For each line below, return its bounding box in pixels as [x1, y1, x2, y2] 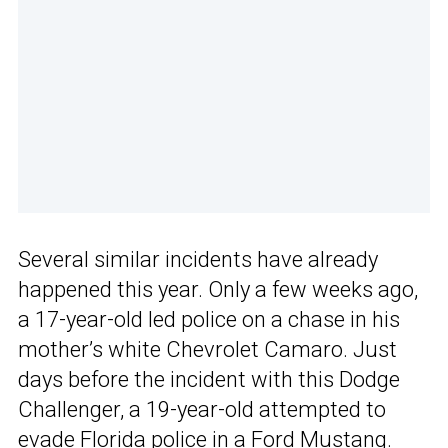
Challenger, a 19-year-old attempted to [18, 397, 386, 423]
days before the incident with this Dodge [18, 367, 400, 393]
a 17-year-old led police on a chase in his [18, 307, 400, 333]
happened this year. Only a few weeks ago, [18, 277, 418, 303]
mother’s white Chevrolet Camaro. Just [18, 337, 397, 363]
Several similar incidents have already [18, 247, 378, 273]
